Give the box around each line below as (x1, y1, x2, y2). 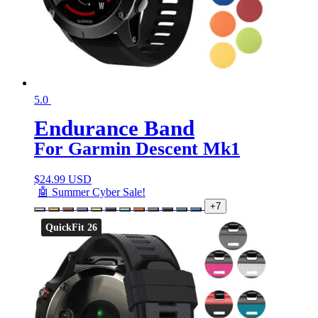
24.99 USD (40, 172, 92, 185)
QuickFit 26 (45, 221, 97, 233)
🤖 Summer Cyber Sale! (38, 185, 146, 198)
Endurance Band (34, 116, 194, 141)
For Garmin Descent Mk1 (34, 138, 240, 160)
